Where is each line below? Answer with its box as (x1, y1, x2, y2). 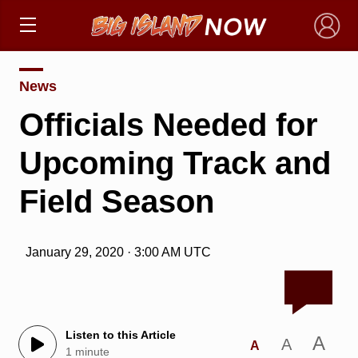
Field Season (18, 183, 214, 219)
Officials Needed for (18, 106, 318, 142)
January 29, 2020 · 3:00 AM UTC (25, 245, 211, 259)
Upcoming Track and (18, 145, 331, 181)
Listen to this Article (65, 328, 176, 342)
